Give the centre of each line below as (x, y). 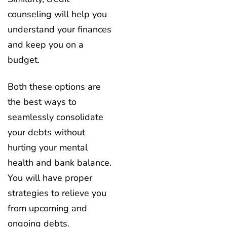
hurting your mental (48, 147)
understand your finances (60, 30)
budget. (25, 60)
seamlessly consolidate (55, 117)
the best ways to (42, 102)
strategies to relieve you (57, 193)
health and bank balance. (60, 162)
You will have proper (50, 178)
